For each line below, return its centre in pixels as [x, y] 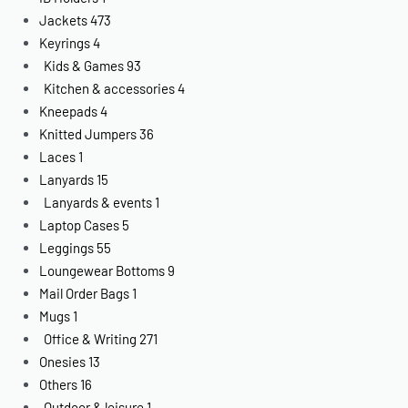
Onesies [63, 361]
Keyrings [65, 42]
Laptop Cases [80, 224]
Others [59, 384]
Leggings [67, 247]
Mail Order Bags [85, 293]
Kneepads [69, 111]
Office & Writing [91, 338]
